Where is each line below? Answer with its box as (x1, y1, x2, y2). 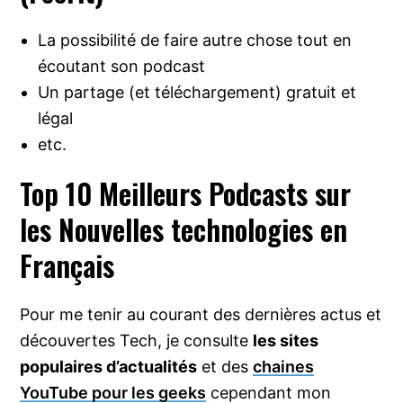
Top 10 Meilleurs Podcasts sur (20, 172, 352, 215)
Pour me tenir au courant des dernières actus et (20, 305, 382, 325)
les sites (253, 331, 319, 351)
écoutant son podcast (38, 57, 206, 76)
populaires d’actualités (20, 357, 198, 377)
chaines (253, 357, 315, 377)
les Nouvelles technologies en (20, 208, 348, 251)
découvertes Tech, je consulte (20, 331, 254, 351)
